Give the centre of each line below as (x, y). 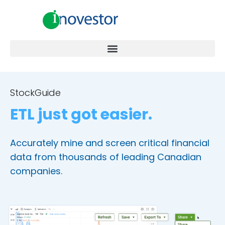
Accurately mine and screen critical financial (110, 143)
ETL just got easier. (81, 115)
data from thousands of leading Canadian (106, 157)
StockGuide (35, 93)
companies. (36, 171)
